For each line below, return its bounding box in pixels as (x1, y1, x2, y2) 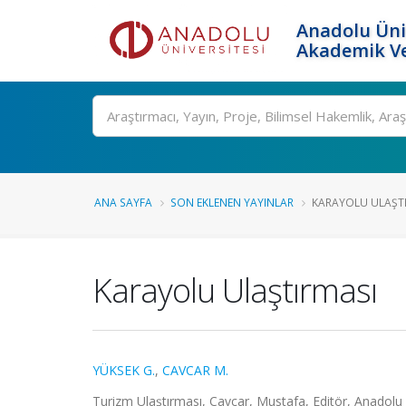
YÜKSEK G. (92, 362, 155, 379)
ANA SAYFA (94, 195, 152, 209)
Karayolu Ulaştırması (92, 267, 377, 313)
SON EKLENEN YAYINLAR (170, 195, 294, 209)
